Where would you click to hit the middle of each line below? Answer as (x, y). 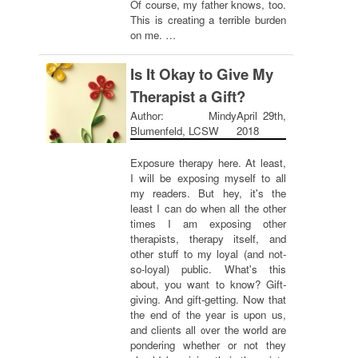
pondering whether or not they (208, 345)
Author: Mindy (184, 115)
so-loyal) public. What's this (208, 269)
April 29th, (261, 115)
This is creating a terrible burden (208, 20)
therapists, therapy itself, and (208, 239)
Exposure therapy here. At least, (208, 163)
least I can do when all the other (208, 208)
